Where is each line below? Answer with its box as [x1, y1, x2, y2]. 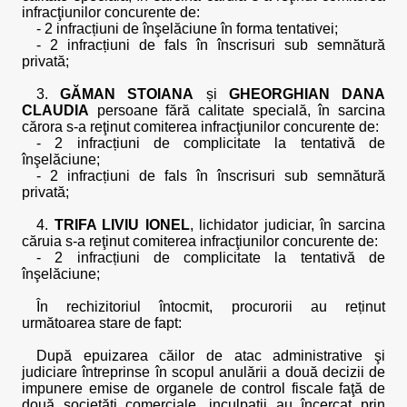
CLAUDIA [22, 103, 89, 118]
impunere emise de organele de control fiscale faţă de [22, 381, 385, 396]
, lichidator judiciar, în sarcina [189, 217, 386, 233]
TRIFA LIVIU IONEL [54, 217, 190, 233]
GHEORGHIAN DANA [228, 86, 386, 102]
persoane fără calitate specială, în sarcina [89, 103, 385, 118]
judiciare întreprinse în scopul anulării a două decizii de [22, 364, 385, 380]
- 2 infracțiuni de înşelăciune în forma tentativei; [36, 21, 338, 36]
